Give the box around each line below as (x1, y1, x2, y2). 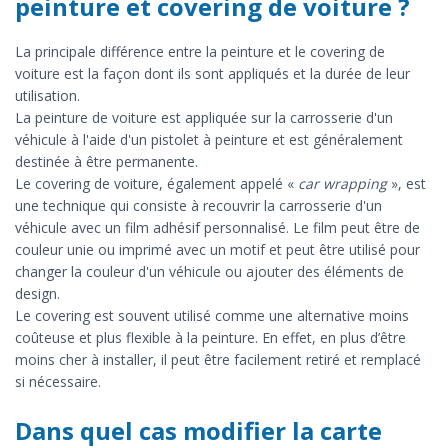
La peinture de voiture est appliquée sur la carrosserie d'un (15, 107, 393, 127)
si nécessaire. (15, 371, 101, 391)
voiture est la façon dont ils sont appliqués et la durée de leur (15, 63, 410, 83)
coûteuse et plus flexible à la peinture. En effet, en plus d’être (15, 327, 406, 347)
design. (15, 283, 60, 303)
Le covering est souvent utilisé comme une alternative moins (15, 305, 409, 325)
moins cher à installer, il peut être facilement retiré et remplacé (15, 349, 421, 369)
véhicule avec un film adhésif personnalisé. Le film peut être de (15, 217, 420, 237)
